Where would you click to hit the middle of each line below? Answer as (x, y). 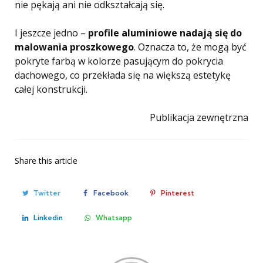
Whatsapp (114, 218)
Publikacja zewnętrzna (199, 117)
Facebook (111, 193)
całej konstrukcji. (51, 89)
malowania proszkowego (74, 47)
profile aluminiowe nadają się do (165, 33)
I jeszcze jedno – (51, 33)
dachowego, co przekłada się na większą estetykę (123, 75)
